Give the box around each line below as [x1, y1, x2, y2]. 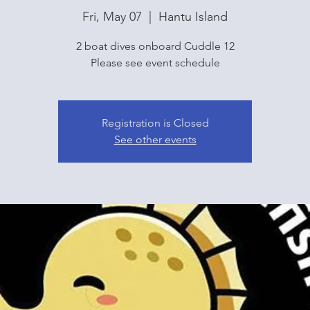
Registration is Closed [101, 116, 209, 130]
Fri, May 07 [82, 9, 142, 25]
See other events [113, 133, 197, 147]
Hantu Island [158, 9, 228, 25]
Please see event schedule [90, 56, 220, 70]
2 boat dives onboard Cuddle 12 [75, 39, 235, 53]
